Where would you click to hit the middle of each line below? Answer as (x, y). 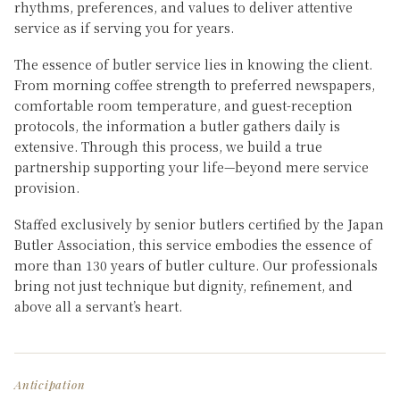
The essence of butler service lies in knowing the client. (193, 64)
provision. (47, 187)
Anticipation (50, 384)
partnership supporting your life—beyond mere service (192, 167)
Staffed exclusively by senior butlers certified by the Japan (199, 224)
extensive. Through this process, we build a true (168, 146)
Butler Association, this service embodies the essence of (193, 245)
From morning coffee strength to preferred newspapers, (195, 85)
